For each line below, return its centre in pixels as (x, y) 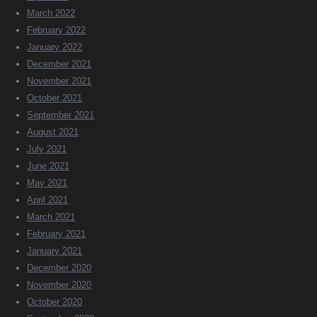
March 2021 (51, 217)
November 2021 (59, 81)
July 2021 (47, 149)
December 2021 (59, 64)
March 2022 (51, 13)
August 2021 (53, 132)
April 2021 (48, 200)
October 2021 (55, 98)
